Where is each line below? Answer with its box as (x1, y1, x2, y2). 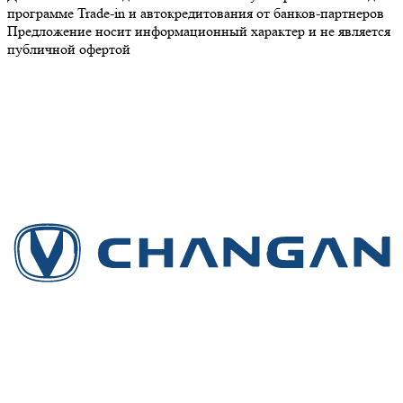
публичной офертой (7, 40, 130, 58)
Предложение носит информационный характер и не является (7, 22, 390, 40)
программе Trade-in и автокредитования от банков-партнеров (7, 4, 384, 22)
